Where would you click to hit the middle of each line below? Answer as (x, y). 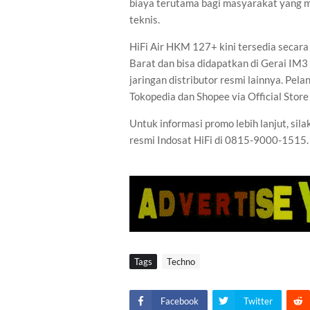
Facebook (180, 301)
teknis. (145, 20)
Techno (181, 262)
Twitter (258, 301)
